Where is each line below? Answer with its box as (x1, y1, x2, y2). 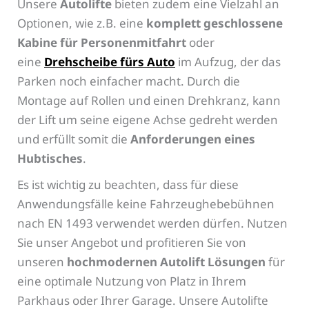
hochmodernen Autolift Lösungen (67, 253, 266, 270)
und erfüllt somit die (17, 130, 130, 147)
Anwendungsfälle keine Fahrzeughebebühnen (17, 195, 275, 212)
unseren (17, 253, 67, 270)
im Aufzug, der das (175, 53, 281, 70)
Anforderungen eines (130, 130, 255, 147)
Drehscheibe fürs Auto (44, 53, 175, 70)
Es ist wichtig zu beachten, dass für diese (17, 176, 239, 192)
